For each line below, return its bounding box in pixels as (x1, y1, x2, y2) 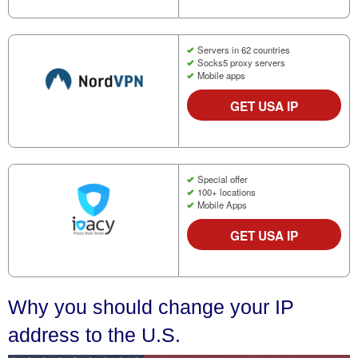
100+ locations (197, 185, 256, 198)
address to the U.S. (8, 323, 181, 346)
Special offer (197, 172, 248, 185)
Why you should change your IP (8, 295, 294, 318)
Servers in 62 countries (197, 42, 290, 56)
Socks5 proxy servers (197, 55, 285, 69)
